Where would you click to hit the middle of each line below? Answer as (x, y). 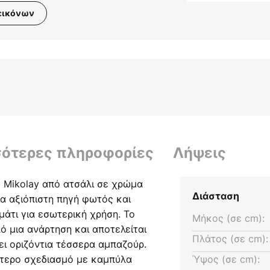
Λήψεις (199, 153)
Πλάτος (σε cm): (230, 239)
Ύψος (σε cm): (226, 259)
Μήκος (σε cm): (228, 218)
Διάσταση (215, 196)
